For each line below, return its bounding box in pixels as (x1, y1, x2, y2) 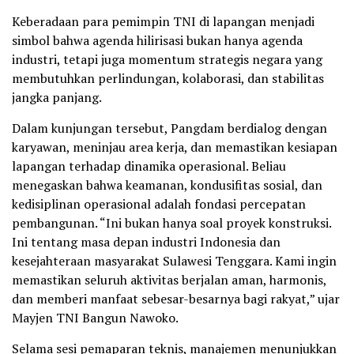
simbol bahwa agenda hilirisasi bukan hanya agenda (12, 31, 303, 49)
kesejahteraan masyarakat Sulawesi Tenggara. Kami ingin (12, 251, 337, 269)
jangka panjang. (12, 88, 102, 106)
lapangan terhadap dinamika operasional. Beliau (12, 156, 286, 175)
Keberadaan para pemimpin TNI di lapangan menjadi (12, 12, 314, 30)
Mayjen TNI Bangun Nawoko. (12, 308, 179, 326)
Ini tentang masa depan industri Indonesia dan (12, 232, 281, 250)
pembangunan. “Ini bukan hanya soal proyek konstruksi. (12, 213, 331, 232)
